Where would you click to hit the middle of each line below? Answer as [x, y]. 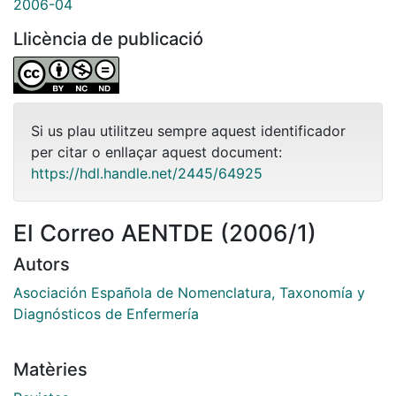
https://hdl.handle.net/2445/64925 [147, 173]
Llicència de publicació [108, 38]
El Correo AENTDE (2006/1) [165, 232]
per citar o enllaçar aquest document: [156, 152]
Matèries [50, 369]
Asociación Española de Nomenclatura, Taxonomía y [189, 292]
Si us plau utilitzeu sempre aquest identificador [188, 130]
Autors [42, 264]
